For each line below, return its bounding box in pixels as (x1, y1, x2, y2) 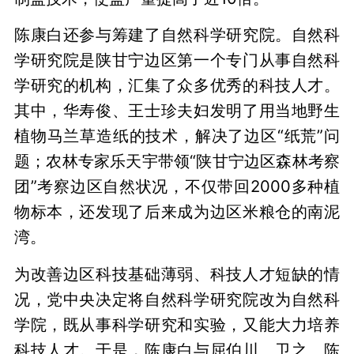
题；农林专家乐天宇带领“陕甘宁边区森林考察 (13, 151, 341, 171)
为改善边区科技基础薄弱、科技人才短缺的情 (13, 264, 341, 284)
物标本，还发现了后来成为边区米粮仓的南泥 (13, 201, 341, 222)
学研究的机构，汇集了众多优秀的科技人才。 (13, 75, 341, 96)
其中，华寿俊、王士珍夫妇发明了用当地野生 (13, 100, 341, 121)
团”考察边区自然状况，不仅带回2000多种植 (13, 176, 341, 197)
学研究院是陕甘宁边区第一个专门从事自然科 (13, 50, 341, 70)
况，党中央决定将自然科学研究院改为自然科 (13, 289, 341, 310)
